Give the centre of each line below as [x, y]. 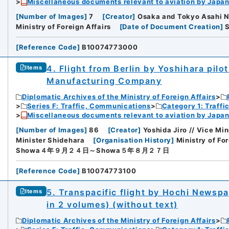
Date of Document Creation [171, 27]
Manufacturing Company [104, 81]
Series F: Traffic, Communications [89, 106]
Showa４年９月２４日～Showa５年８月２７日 [93, 151]
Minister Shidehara [50, 140]
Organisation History [134, 140]
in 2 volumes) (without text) [112, 205]
